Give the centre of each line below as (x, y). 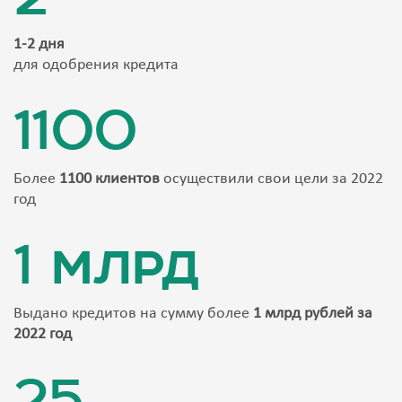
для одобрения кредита (96, 66)
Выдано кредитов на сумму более (133, 314)
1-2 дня (39, 45)
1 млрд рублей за (313, 314)
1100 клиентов (109, 179)
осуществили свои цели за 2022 (271, 179)
